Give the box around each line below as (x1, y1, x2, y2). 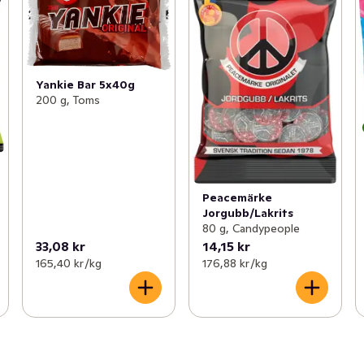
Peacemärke (201, 190, 272, 206)
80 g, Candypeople (201, 221, 300, 236)
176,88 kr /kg (201, 256, 267, 271)
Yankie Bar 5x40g (35, 76, 135, 92)
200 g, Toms (35, 92, 100, 107)
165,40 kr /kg (35, 256, 102, 271)
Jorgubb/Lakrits (201, 206, 293, 221)
